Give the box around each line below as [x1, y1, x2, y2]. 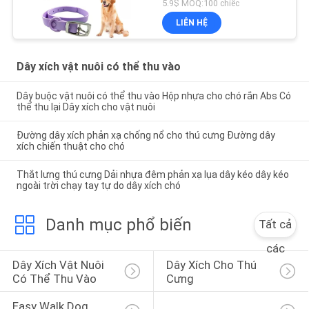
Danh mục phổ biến [45, 215, 192, 235]
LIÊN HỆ [176, 18, 208, 28]
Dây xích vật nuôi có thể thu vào [16, 60, 181, 74]
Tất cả [259, 217, 292, 231]
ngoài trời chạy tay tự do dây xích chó [16, 179, 181, 191]
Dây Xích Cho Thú [166, 258, 259, 272]
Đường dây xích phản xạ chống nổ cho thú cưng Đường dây [16, 130, 275, 141]
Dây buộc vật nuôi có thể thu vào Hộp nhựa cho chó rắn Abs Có [16, 90, 291, 102]
